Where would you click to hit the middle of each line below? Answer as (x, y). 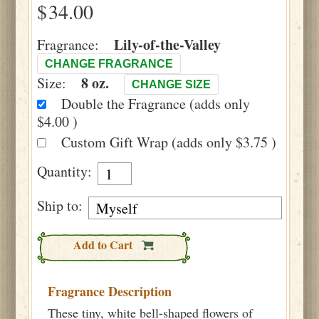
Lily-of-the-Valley (168, 45)
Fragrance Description (110, 291)
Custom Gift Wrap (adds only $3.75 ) (169, 142)
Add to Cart (105, 245)
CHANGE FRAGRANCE (109, 64)
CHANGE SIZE (172, 84)
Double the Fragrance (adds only (156, 104)
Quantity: (65, 171)
